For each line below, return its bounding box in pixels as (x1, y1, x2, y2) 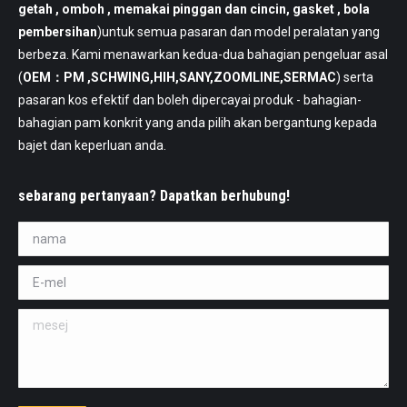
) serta (336, 70, 373, 85)
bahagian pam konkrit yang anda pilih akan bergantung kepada (18, 115, 377, 131)
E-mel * (18, 269, 61, 284)
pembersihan (18, 25, 97, 40)
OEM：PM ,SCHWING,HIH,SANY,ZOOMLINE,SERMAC (23, 70, 336, 85)
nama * (18, 225, 61, 241)
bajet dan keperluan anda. (18, 138, 166, 154)
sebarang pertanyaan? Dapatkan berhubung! (18, 187, 290, 205)
